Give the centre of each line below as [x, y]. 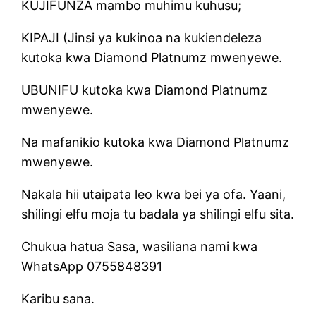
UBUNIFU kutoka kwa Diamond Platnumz [145, 90]
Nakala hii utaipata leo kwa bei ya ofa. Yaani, [154, 194]
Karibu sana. [58, 298]
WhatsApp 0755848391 [92, 266]
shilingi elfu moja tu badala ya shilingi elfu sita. [158, 214]
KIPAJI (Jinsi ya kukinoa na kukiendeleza [142, 37]
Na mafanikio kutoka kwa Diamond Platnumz [156, 142]
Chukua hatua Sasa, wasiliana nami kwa [140, 246]
